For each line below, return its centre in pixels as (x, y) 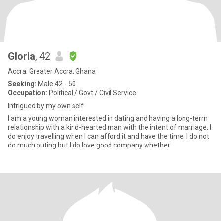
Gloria (21, 56)
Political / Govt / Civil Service (92, 93)
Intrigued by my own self (46, 106)
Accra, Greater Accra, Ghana (52, 71)
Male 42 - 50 (56, 84)
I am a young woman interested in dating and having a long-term (108, 118)
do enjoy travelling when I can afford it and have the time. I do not (109, 136)
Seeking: (22, 84)
